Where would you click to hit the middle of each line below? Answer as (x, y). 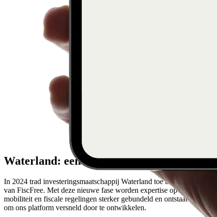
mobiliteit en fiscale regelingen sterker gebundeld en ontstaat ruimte (106, 199)
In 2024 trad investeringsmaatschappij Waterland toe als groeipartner (108, 182)
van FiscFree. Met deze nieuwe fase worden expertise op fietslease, (106, 190)
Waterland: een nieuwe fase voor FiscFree (108, 161)
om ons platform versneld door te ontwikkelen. (75, 208)
